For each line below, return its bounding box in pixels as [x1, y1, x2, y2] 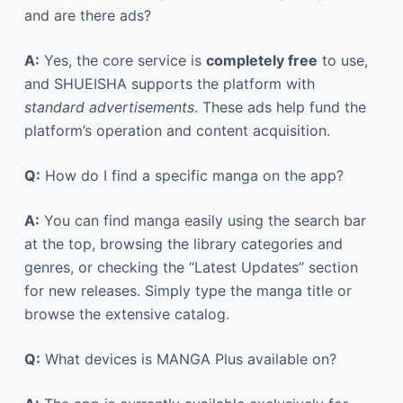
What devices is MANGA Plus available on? [40, 349, 336, 368]
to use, [317, 50, 368, 69]
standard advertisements [23, 97, 194, 116]
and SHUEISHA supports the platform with [23, 74, 315, 93]
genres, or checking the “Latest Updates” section [23, 257, 358, 276]
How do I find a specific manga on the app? [40, 166, 344, 184]
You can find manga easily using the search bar [39, 210, 366, 229]
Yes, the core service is [39, 50, 206, 69]
